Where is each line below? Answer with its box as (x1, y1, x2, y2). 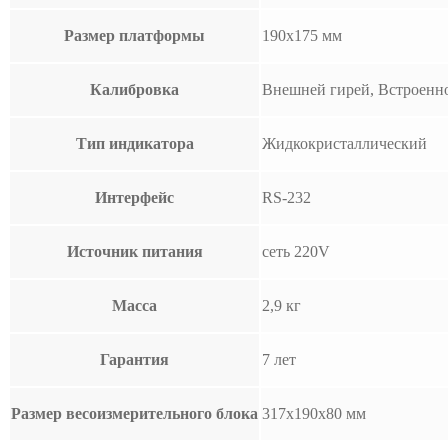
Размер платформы (64, 26, 205, 44)
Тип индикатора (75, 134, 194, 152)
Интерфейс (95, 188, 174, 206)
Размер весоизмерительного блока (11, 404, 258, 422)
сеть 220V (262, 242, 330, 260)
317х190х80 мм (262, 404, 366, 422)
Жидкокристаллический (262, 134, 427, 152)
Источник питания (66, 242, 203, 260)
